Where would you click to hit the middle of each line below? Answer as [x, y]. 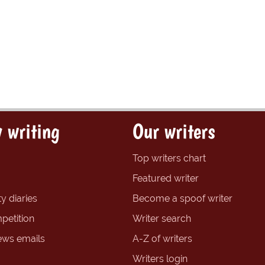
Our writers [174, 131]
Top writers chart [169, 159]
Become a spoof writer [182, 199]
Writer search [162, 219]
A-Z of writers [162, 239]
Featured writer [166, 179]
